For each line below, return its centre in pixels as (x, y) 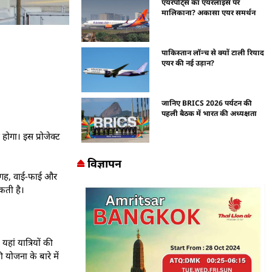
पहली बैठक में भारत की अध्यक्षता (209, 113)
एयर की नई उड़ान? (188, 63)
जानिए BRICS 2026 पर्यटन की (207, 103)
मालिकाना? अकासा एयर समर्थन (209, 12)
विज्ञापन (104, 163)
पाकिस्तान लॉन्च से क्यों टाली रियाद (213, 52)
